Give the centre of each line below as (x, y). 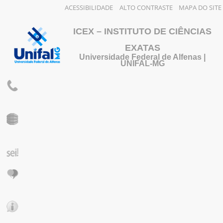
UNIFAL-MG (142, 63)
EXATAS (142, 48)
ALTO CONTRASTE (146, 7)
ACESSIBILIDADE (89, 7)
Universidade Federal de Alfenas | (143, 57)
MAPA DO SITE (200, 7)
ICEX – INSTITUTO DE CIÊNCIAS (143, 31)
